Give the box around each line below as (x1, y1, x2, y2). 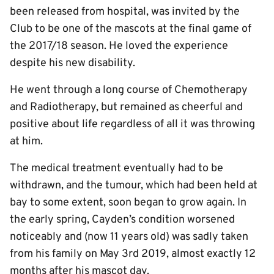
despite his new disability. (10, 56, 135, 70)
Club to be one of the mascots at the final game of (10, 22, 251, 36)
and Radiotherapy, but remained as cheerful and (10, 100, 243, 114)
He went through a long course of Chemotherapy (10, 83, 248, 97)
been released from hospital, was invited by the (10, 5, 240, 19)
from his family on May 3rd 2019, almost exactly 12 (10, 247, 256, 261)
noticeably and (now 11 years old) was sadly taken (10, 230, 248, 244)
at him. (10, 135, 43, 149)
